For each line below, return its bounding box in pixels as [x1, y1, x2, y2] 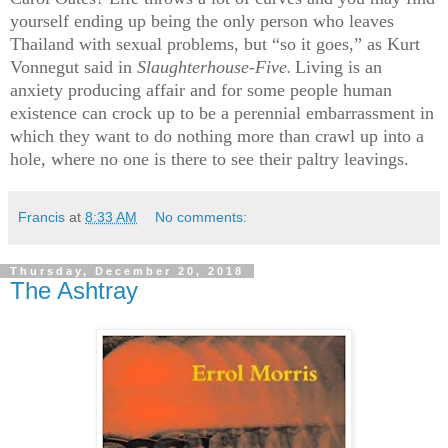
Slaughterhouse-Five [137, 56, 287, 77]
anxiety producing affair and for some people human [10, 79, 392, 100]
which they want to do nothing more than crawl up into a [10, 125, 424, 146]
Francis [18, 208, 65, 225]
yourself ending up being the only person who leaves [10, 10, 394, 31]
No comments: [155, 208, 248, 225]
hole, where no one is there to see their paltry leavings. [10, 148, 409, 169]
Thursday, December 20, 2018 [10, 264, 244, 277]
